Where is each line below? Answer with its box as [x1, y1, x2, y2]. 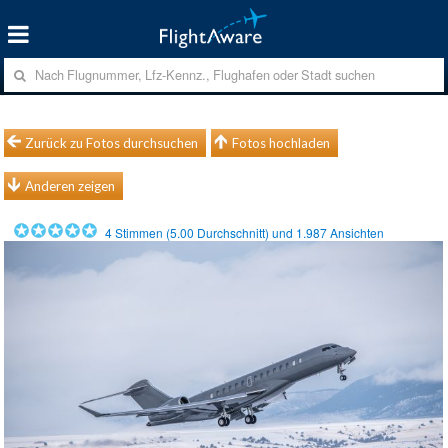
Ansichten [327, 223, 391, 241]
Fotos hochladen [232, 134, 331, 151]
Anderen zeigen [25, 177, 116, 194]
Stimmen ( [112, 223, 171, 241]
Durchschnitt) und [194, 223, 297, 241]
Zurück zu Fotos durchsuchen [25, 134, 199, 151]
